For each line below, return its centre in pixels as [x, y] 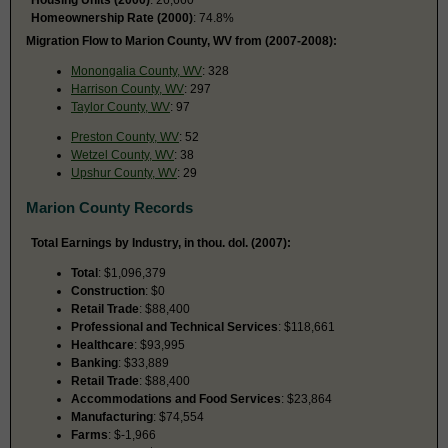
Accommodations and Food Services [176, 398]
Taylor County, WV [120, 106]
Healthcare [102, 344]
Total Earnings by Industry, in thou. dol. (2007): [161, 242]
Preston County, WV [125, 136]
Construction [108, 290]
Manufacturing [112, 416]
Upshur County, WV [124, 172]
